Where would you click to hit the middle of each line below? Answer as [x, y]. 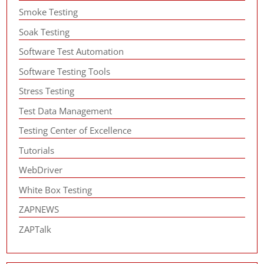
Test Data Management [66, 110]
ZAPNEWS [39, 209]
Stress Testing [47, 91]
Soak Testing [44, 32]
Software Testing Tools [65, 71]
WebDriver [41, 170]
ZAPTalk [35, 229]
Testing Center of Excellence [75, 130]
